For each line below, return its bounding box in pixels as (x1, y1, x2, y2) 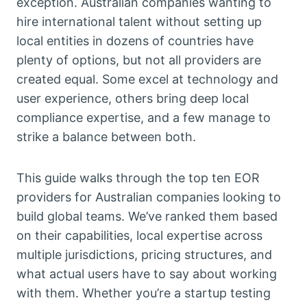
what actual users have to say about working (16, 267, 277, 282)
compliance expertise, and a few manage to (16, 110, 271, 125)
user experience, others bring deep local (16, 91, 249, 106)
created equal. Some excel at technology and (16, 72, 278, 87)
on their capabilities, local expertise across (16, 228, 262, 243)
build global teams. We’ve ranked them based (16, 209, 278, 224)
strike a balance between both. (16, 130, 196, 145)
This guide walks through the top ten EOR (16, 171, 260, 186)
